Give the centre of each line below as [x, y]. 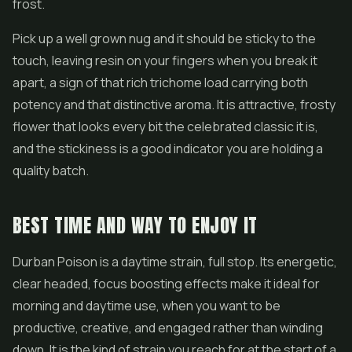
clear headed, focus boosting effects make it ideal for [166, 284]
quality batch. [51, 170]
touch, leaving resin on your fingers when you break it [165, 60]
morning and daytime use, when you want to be [147, 306]
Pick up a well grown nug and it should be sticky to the [164, 38]
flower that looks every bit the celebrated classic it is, [165, 126]
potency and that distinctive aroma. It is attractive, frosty [174, 104]
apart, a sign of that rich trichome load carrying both [160, 82]
